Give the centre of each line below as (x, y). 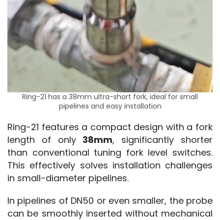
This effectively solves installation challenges (110, 165)
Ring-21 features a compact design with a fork (110, 127)
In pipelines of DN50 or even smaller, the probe (110, 200)
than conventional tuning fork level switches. (110, 152)
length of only (45, 139)
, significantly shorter (163, 139)
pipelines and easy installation (110, 106)
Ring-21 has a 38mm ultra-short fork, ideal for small (110, 96)
